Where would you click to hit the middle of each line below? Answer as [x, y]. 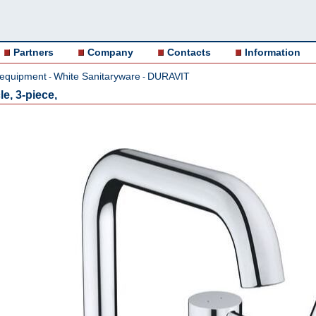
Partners [34, 52]
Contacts [189, 52]
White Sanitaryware [97, 76]
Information [273, 52]
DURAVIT [169, 76]
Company [110, 52]
